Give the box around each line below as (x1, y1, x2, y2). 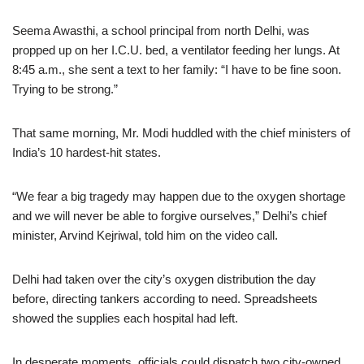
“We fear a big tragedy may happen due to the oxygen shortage (12, 189, 345, 203)
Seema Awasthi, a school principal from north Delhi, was (12, 24, 310, 37)
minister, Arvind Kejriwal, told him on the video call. (12, 228, 278, 242)
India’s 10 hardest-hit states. (12, 145, 161, 159)
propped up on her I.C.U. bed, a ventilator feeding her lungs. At (12, 43, 340, 57)
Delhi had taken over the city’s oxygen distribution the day (12, 272, 316, 286)
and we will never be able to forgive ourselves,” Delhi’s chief (12, 209, 327, 223)
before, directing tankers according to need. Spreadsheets (12, 292, 318, 305)
